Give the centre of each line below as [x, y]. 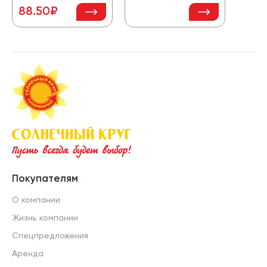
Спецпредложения [50, 236]
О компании [36, 200]
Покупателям [45, 179]
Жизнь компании [45, 218]
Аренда [28, 254]
